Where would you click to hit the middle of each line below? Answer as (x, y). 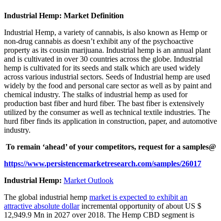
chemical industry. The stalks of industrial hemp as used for (96, 95)
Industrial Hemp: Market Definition (64, 16)
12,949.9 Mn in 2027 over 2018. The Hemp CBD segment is (99, 215)
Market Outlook (89, 181)
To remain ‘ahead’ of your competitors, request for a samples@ (110, 147)
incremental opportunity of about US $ (140, 206)
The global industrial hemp (47, 197)
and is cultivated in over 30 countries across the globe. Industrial (103, 59)
